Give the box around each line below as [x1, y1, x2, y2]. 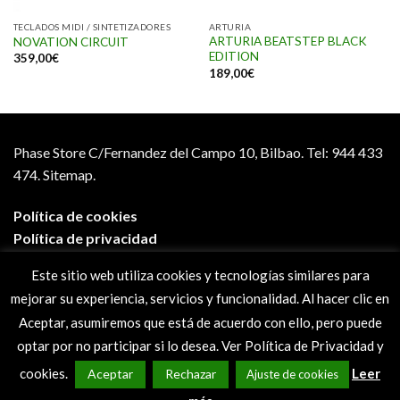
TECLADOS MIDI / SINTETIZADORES [12, 21, 171, 32]
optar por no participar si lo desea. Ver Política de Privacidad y [16, 337, 384, 354]
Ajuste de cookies [246, 366, 338, 381]
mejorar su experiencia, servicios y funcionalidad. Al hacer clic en [11, 290, 389, 307]
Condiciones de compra [13, 274, 170, 292]
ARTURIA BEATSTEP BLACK [208, 34, 367, 49]
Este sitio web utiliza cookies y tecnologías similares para [30, 267, 370, 284]
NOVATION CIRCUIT [12, 35, 129, 50]
